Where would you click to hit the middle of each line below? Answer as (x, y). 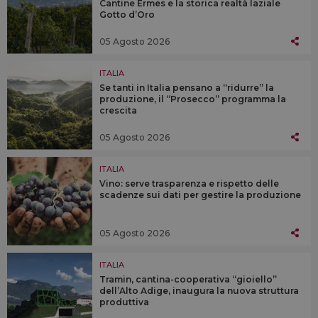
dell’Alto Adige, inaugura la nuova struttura (199, 290)
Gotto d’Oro (127, 14)
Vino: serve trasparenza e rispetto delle (189, 183)
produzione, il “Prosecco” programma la (193, 99)
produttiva (125, 302)
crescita (118, 110)
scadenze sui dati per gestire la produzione (200, 194)
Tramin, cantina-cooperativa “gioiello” (188, 279)
